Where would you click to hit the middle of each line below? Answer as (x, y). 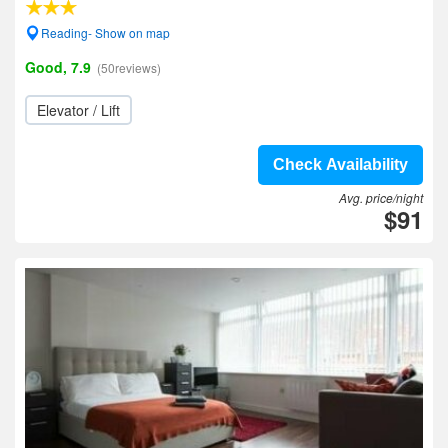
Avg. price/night (381, 197)
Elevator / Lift (78, 110)
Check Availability (340, 164)
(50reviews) (129, 67)
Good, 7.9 (58, 67)
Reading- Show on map (105, 32)
